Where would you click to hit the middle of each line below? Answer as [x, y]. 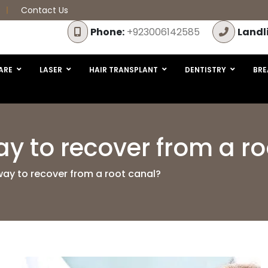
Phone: [107, 32]
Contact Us [45, 10]
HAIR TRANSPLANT [124, 69]
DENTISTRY [205, 69]
